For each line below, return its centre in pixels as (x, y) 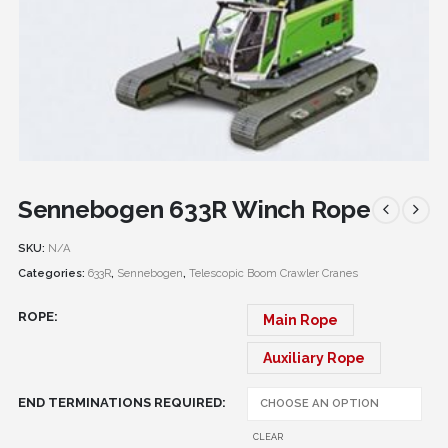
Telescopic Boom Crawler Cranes (273, 273)
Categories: (52, 273)
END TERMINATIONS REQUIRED (119, 402)
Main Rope (300, 319)
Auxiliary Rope (313, 357)
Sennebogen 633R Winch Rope (194, 210)
